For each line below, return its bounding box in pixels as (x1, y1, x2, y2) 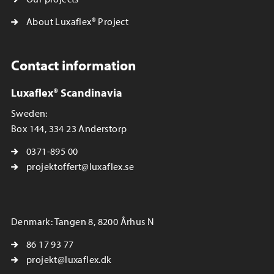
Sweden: (11, 107, 48, 120)
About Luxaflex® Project (26, 15, 129, 28)
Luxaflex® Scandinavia (11, 85, 122, 100)
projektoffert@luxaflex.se (26, 160, 134, 173)
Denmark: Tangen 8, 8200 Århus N (11, 215, 155, 228)
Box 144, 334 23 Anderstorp (11, 122, 127, 135)
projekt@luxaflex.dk (26, 253, 112, 266)
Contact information (11, 56, 136, 75)
